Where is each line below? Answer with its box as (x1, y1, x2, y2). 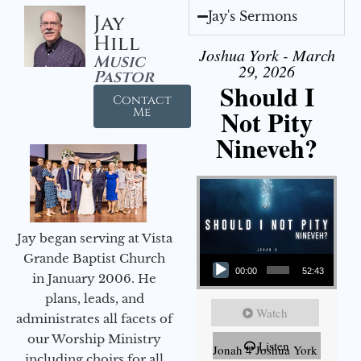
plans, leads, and (44, 290, 144, 306)
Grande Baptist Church (23, 250, 165, 266)
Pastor (93, 65, 154, 88)
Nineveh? (216, 128, 317, 167)
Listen (259, 338, 289, 355)
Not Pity (221, 102, 313, 141)
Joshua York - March (198, 44, 335, 65)
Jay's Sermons (208, 7, 298, 24)
